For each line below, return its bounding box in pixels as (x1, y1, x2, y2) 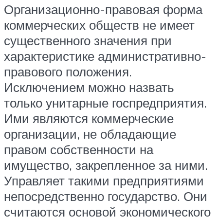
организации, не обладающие (4, 126, 176, 142)
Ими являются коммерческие (4, 110, 174, 127)
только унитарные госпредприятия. (4, 95, 207, 111)
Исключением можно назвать (4, 79, 174, 95)
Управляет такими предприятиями (4, 173, 204, 189)
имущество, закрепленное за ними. (4, 157, 208, 173)
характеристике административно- (4, 48, 206, 64)
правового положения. (4, 64, 132, 80)
